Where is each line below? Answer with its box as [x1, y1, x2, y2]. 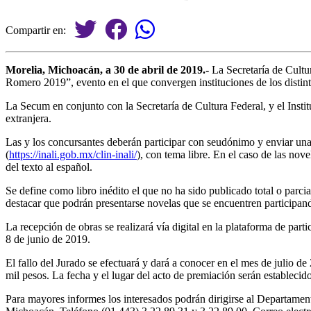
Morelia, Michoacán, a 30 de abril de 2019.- [6, 63, 209, 76]
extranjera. [6, 112, 51, 124]
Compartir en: [6, 24, 74, 36]
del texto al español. [6, 160, 92, 173]
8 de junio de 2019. [6, 233, 90, 245]
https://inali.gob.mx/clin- [9, 148, 115, 160]
